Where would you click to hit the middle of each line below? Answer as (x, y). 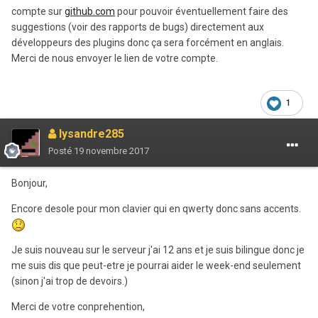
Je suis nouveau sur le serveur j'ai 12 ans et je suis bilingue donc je (158, 250)
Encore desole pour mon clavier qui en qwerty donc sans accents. (156, 208)
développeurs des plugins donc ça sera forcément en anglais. (148, 42)
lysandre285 (90, 133)
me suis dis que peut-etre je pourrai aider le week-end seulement (156, 265)
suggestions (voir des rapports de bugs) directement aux (138, 27)
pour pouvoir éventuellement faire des (202, 11)
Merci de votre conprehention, (78, 306)
